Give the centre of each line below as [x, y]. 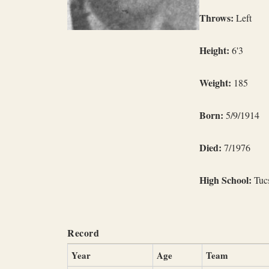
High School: [225, 180]
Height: [214, 50]
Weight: [215, 83]
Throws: [216, 18]
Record [83, 233]
